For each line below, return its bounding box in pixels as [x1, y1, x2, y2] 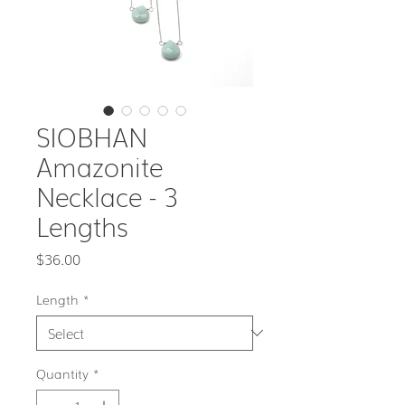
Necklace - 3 [36, 176, 178, 214]
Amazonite [36, 146, 163, 184]
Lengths [36, 206, 128, 244]
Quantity [36, 363, 89, 382]
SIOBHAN [36, 117, 147, 155]
